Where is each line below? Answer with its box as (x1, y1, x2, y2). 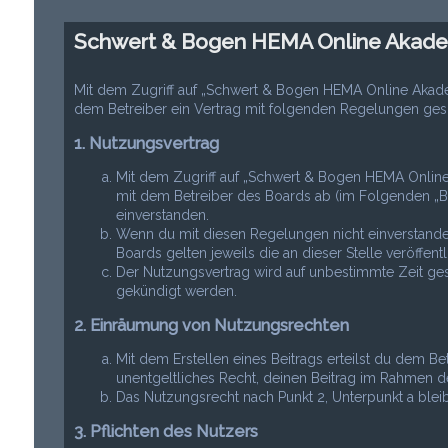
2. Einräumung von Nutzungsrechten (73, 316, 349, 335)
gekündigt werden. (115, 283, 237, 299)
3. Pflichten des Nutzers (73, 422, 258, 441)
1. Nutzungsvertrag (73, 134, 219, 153)
